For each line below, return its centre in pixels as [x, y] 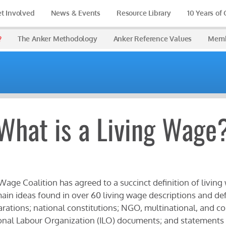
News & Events [75, 13]
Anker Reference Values [153, 39]
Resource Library [144, 13]
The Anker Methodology [57, 39]
